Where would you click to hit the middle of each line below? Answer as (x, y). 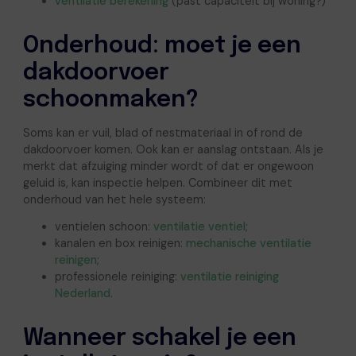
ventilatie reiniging (229, 277)
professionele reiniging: (117, 277)
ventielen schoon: (104, 227)
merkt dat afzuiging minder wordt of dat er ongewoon (168, 166)
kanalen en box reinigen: (120, 244)
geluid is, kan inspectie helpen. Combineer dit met (157, 183)
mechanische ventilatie (248, 244)
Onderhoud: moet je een (162, 46)
